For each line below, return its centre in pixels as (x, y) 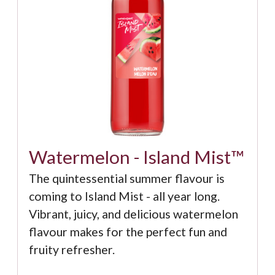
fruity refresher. (73, 250)
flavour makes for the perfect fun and (128, 232)
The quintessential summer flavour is (126, 179)
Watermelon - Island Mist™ (136, 157)
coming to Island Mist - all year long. (124, 196)
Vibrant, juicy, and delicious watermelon (133, 214)
